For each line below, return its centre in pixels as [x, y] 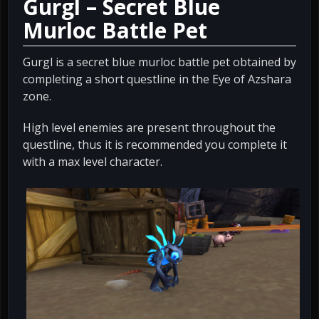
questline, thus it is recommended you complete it [155, 144]
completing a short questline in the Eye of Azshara [157, 79]
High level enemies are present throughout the [149, 127]
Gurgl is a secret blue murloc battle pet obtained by [159, 62]
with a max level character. [93, 161]
